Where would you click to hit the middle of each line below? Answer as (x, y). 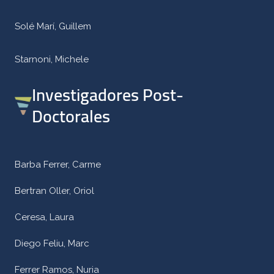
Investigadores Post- (108, 95)
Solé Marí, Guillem (53, 26)
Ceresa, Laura (44, 217)
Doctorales (71, 116)
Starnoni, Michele (52, 59)
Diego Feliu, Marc (52, 243)
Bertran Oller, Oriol (54, 191)
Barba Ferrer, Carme (58, 165)
